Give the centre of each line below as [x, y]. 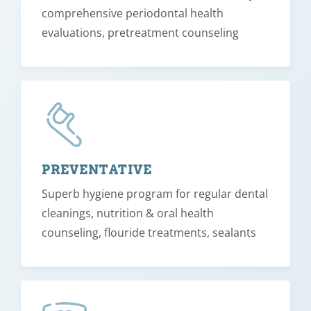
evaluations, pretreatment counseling [140, 33]
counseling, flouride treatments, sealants [149, 232]
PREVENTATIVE [97, 169]
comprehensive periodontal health [133, 14]
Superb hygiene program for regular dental [155, 193]
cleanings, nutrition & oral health [128, 213]
